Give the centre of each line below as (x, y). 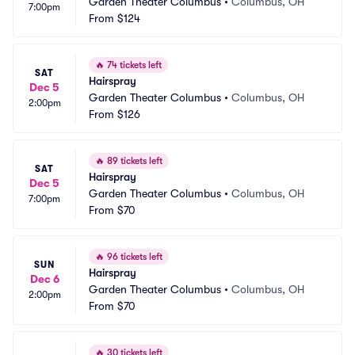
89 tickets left (134, 161)
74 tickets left (133, 65)
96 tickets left (134, 257)
